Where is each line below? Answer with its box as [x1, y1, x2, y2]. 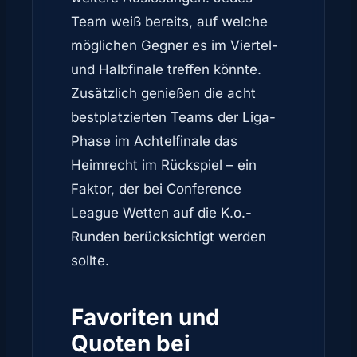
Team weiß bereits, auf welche [71, 13, 268, 29]
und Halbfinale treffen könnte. [71, 61, 261, 77]
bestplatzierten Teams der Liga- [71, 108, 276, 125]
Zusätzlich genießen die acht [71, 84, 256, 101]
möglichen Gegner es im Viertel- [71, 37, 278, 53]
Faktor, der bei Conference [71, 180, 241, 197]
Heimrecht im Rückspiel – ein [71, 156, 257, 173]
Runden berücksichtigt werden [71, 228, 266, 245]
